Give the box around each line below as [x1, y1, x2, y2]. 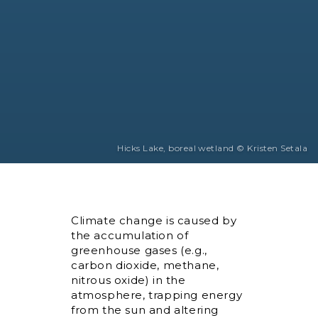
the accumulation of [71, 229, 189, 242]
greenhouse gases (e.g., [71, 243, 207, 257]
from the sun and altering [71, 303, 219, 317]
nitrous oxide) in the [71, 273, 186, 287]
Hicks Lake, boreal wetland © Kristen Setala [117, 143, 307, 153]
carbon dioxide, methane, [71, 258, 219, 272]
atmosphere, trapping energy [71, 288, 243, 302]
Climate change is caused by [71, 214, 237, 227]
